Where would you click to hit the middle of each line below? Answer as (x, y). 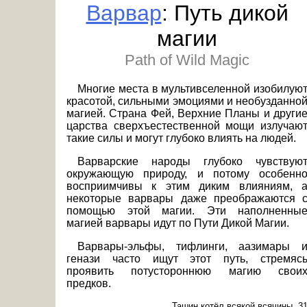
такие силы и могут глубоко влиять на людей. (181, 138)
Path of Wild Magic (187, 60)
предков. (89, 283)
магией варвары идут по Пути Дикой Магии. (178, 223)
